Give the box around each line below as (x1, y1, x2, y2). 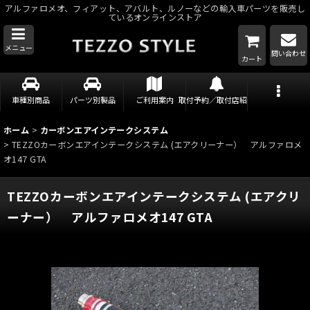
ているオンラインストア (107, 11, 203, 23)
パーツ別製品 (69, 94, 116, 105)
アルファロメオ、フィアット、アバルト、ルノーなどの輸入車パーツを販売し (5, 2, 305, 14)
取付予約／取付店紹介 (179, 94, 255, 105)
